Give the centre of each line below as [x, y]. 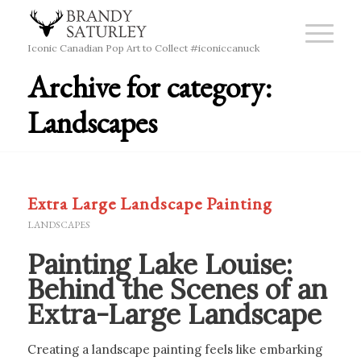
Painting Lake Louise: [160, 264]
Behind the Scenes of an [177, 289]
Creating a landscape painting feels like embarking [174, 349]
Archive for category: [149, 87]
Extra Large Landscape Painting [149, 203]
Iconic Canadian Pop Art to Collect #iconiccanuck [143, 48]
